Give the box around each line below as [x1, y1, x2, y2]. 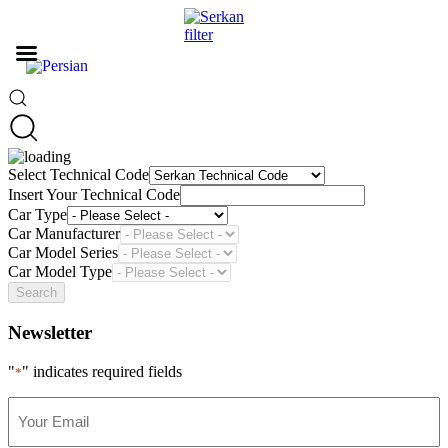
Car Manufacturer [8, 225, 120, 243]
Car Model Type [8, 263, 112, 281]
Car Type [8, 206, 67, 224]
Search [16, 285, 57, 301]
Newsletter [8, 322, 92, 344]
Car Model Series [8, 244, 118, 262]
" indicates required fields [22, 362, 182, 380]
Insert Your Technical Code [8, 186, 180, 204]
